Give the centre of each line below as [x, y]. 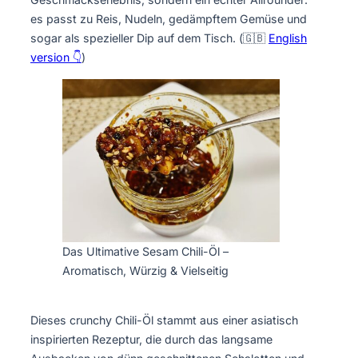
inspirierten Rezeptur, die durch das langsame [151, 339]
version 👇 [56, 58]
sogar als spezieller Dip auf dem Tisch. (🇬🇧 [149, 38]
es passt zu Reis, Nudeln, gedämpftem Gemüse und [169, 19]
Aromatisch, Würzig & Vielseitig [145, 270]
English [288, 38]
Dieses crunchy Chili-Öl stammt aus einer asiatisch [164, 320]
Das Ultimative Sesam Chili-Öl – [145, 251]
